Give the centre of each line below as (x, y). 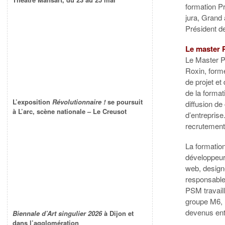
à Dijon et (118, 213)
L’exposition (32, 102)
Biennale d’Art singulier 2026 (57, 213)
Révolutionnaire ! (79, 102)
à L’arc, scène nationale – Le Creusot (70, 111)
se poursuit (124, 102)
